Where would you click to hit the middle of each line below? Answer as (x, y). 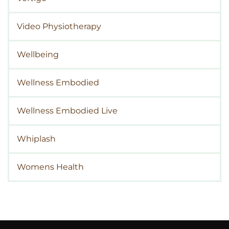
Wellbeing (38, 54)
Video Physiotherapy (59, 26)
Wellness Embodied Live (67, 110)
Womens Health (50, 167)
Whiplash (36, 139)
